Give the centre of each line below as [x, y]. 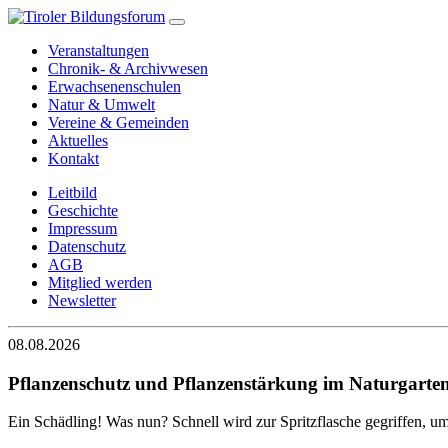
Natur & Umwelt [101, 104]
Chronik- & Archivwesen [128, 68]
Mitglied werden [100, 282]
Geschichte [83, 210]
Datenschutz [87, 246]
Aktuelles [78, 140]
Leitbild [72, 192]
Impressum [82, 228]
